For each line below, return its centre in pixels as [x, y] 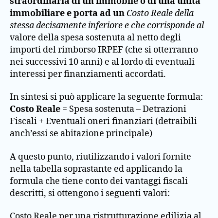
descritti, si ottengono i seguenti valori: [90, 193]
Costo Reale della [160, 13]
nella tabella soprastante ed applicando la [96, 169]
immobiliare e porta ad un [67, 13]
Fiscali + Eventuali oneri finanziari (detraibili [103, 121]
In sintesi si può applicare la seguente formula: [106, 97]
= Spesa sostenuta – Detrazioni [123, 109]
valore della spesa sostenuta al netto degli [95, 37]
